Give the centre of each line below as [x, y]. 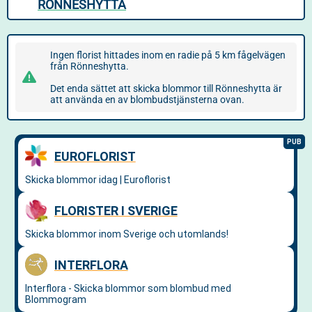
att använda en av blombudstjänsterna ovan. [147, 100]
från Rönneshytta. [89, 66]
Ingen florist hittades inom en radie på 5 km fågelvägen [168, 55]
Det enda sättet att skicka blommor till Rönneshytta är [166, 88]
